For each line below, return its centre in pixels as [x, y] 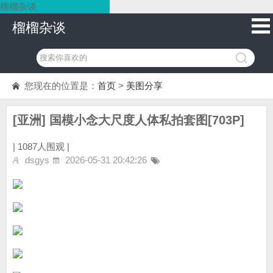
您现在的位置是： [61, 86]
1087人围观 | [44, 147]
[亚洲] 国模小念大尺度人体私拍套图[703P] [129, 120]
